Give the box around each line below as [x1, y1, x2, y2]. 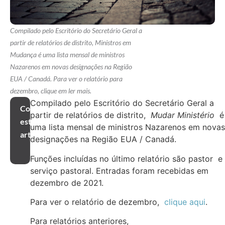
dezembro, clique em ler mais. [10, 86, 91, 95]
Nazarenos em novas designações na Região [10, 62, 132, 71]
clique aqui [164, 197, 205, 207]
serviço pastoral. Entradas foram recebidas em [30, 165, 208, 176]
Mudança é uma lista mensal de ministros [10, 50, 125, 59]
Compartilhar [20, 103, 68, 114]
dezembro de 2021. [30, 177, 103, 188]
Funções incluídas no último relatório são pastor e [30, 153, 222, 164]
